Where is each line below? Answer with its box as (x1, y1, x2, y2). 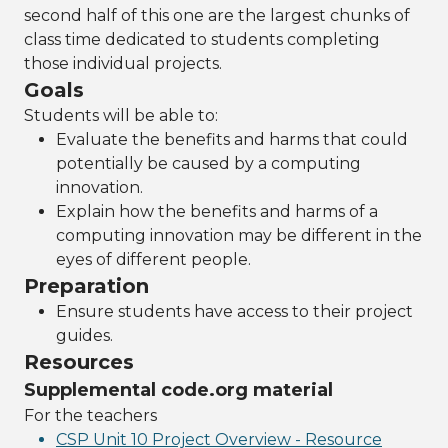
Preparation (24, 274, 149, 298)
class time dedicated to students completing (24, 30, 380, 49)
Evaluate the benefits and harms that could (56, 130, 408, 149)
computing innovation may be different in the (56, 226, 422, 245)
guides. (56, 326, 113, 345)
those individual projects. (24, 54, 222, 73)
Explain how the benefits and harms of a (56, 202, 378, 221)
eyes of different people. (56, 250, 251, 269)
